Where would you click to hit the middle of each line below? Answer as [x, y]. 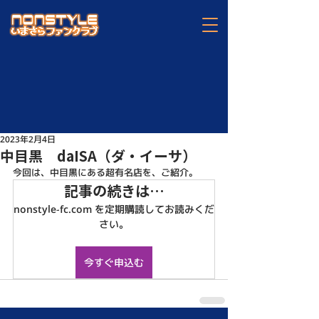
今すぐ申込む [114, 262]
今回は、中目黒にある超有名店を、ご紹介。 [105, 172]
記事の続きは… [114, 191]
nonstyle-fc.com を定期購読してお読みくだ [114, 209]
